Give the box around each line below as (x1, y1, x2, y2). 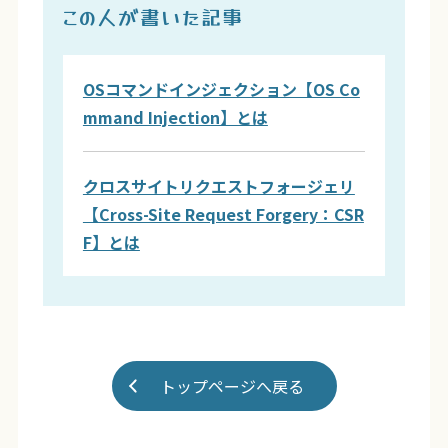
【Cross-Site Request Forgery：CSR (82, 201, 364, 226)
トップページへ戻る (160, 373, 304, 398)
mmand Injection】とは (82, 104, 268, 129)
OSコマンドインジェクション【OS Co (82, 76, 360, 101)
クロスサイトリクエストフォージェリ (82, 173, 355, 198)
